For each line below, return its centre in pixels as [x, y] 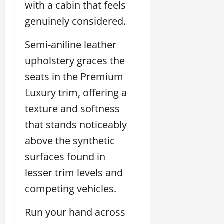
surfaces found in [65, 156]
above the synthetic [70, 140]
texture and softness [72, 108]
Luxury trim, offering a [76, 92]
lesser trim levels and [74, 172]
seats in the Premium [74, 76]
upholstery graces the [75, 60]
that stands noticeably [76, 124]
